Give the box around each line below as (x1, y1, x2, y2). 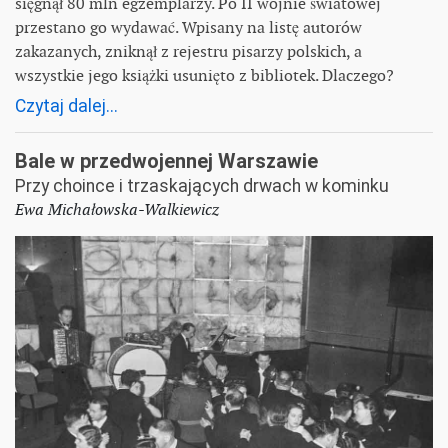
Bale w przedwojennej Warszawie (15, 148, 318, 173)
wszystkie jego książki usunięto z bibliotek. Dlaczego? (15, 64, 394, 86)
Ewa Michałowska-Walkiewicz (15, 198, 219, 220)
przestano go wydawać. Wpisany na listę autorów (15, 16, 362, 38)
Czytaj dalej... (15, 95, 118, 116)
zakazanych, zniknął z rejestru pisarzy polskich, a (15, 40, 362, 62)
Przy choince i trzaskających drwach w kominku (15, 175, 389, 196)
